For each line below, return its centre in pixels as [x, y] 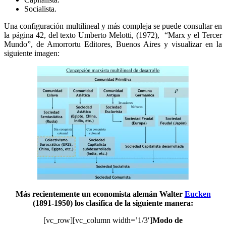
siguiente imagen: [32, 53]
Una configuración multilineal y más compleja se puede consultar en [113, 26]
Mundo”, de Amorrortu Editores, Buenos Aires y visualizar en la [113, 44]
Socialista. [40, 9]
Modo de [167, 220]
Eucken [197, 194]
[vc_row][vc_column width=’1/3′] [98, 220]
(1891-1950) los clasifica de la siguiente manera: [113, 203]
